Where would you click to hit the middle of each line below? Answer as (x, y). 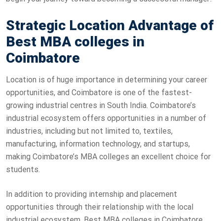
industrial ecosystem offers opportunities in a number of (106, 118)
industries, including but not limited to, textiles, (89, 131)
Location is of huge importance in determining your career (107, 79)
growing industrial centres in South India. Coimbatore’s (101, 105)
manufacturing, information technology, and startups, (98, 144)
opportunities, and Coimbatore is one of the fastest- (99, 92)
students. (23, 169)
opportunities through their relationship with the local (100, 207)
